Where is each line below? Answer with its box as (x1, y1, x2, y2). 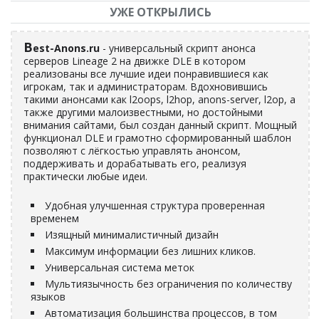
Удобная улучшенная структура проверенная (45, 199, 265, 212)
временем (31, 211, 79, 225)
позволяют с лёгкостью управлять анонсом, (23, 144, 241, 157)
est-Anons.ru (33, 41, 100, 55)
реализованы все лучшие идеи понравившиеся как (23, 67, 268, 80)
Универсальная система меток (45, 261, 194, 274)
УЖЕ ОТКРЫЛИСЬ (109, 4, 211, 20)
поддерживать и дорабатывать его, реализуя (23, 157, 246, 170)
